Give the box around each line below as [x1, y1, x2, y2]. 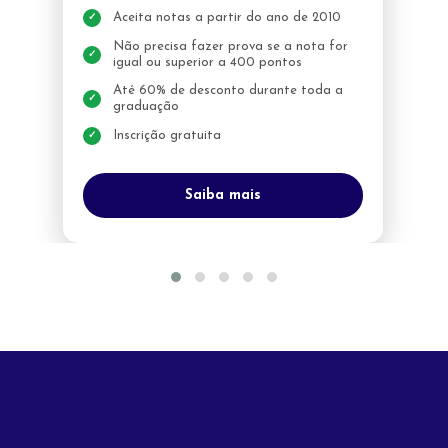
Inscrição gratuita [113, 128, 222, 142]
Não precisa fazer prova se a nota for [113, 39, 349, 53]
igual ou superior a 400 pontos [113, 55, 303, 69]
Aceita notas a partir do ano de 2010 [113, 10, 342, 24]
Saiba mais [185, 187, 262, 203]
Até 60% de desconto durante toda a [113, 83, 344, 97]
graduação [113, 99, 180, 113]
